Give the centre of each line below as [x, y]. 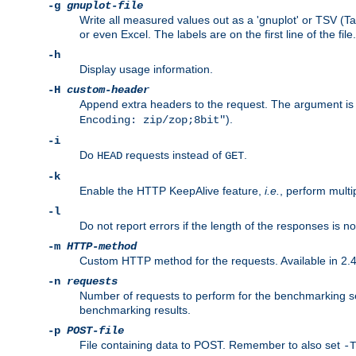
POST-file [95, 331]
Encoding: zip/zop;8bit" [153, 120]
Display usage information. [146, 70]
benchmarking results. [135, 310]
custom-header [108, 90]
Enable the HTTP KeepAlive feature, [172, 191]
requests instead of [174, 155]
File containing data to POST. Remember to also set [211, 345]
